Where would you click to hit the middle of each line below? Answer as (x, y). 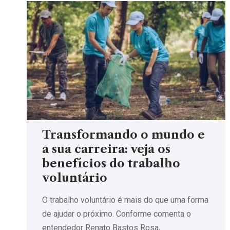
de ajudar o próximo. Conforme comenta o (117, 214)
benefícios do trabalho (111, 163)
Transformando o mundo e (123, 135)
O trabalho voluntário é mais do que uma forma (125, 200)
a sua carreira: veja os (106, 149)
